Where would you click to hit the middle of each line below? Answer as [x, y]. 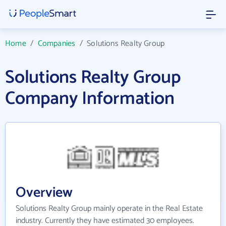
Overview [44, 193]
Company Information [90, 99]
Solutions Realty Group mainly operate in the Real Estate [109, 209]
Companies [56, 44]
